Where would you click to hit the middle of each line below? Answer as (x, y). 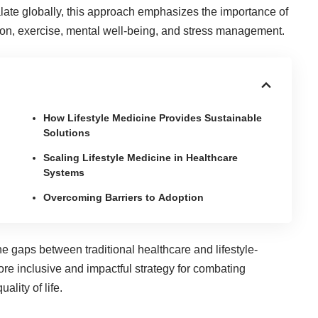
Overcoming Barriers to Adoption (124, 197)
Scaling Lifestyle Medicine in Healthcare (141, 157)
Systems (64, 172)
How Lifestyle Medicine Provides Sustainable (153, 117)
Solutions (67, 132)
